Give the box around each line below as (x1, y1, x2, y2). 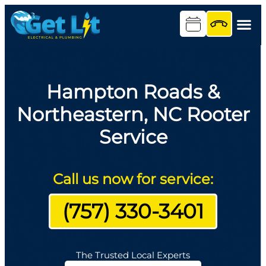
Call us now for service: (53, 170, 213, 188)
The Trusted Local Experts (76, 249, 190, 261)
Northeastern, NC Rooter (16, 102, 250, 126)
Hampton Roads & (46, 80, 220, 103)
